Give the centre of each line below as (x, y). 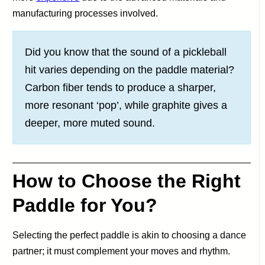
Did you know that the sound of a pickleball (126, 52)
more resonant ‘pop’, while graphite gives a (126, 106)
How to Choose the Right (127, 181)
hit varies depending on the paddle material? (130, 70)
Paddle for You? (85, 205)
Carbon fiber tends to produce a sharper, (121, 88)
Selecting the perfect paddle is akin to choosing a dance (130, 235)
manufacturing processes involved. (85, 14)
